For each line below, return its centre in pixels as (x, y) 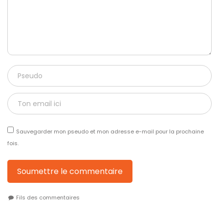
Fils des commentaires (47, 197)
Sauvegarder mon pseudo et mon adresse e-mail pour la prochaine (110, 131)
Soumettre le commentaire (70, 171)
